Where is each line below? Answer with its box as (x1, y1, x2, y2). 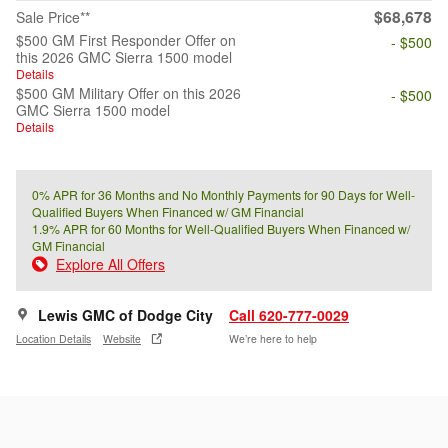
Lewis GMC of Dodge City (38, 305, 213, 326)
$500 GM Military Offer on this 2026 (16, 83, 241, 104)
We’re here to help (229, 330, 317, 346)
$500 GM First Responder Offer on (16, 30, 236, 51)
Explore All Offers (56, 254, 165, 275)
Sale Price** (16, 7, 90, 28)
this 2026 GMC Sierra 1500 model (16, 47, 232, 68)
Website (103, 330, 141, 346)
